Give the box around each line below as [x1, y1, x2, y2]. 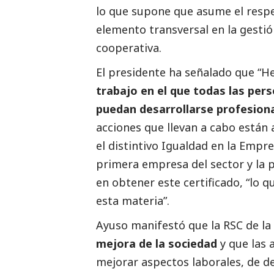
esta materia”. [96, 193, 169, 209]
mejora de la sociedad [96, 236, 217, 251]
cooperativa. [96, 40, 161, 56]
